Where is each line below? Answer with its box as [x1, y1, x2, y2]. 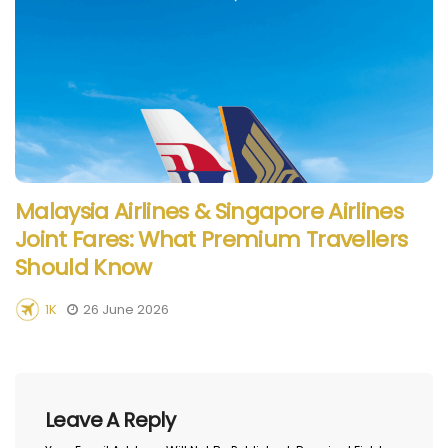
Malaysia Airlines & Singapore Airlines [15, 196, 403, 228]
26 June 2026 [83, 300, 169, 320]
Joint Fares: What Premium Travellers [15, 224, 408, 256]
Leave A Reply [45, 406, 176, 435]
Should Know [15, 252, 152, 284]
